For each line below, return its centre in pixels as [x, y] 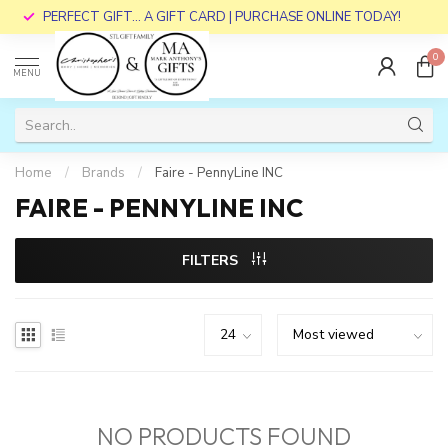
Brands [103, 173]
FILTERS [212, 260]
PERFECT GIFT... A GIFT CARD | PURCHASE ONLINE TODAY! [222, 17]
